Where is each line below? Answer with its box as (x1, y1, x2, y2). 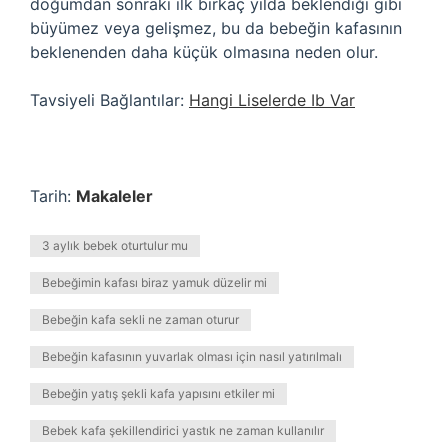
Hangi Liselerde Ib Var (189, 90, 355, 110)
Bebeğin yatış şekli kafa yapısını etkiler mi (42, 386, 275, 401)
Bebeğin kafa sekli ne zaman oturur (42, 312, 239, 327)
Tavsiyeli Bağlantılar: (30, 90, 189, 110)
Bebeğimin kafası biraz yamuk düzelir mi (42, 275, 267, 290)
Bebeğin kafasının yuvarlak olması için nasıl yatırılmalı (42, 349, 342, 364)
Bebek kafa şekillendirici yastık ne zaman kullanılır (42, 423, 324, 438)
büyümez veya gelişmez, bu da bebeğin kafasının (30, 18, 402, 38)
